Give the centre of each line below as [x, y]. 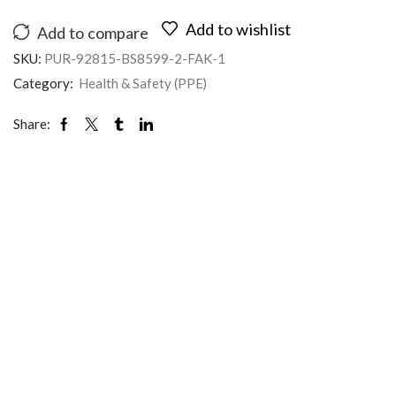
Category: [45, 83]
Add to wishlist [238, 29]
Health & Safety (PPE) [143, 83]
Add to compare [93, 32]
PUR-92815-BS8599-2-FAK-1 [135, 58]
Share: [32, 123]
